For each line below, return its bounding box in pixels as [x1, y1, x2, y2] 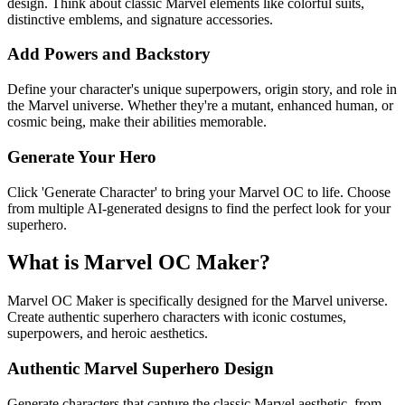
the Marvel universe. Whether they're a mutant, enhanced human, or [7, 98, 393, 114]
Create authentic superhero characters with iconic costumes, [7, 309, 346, 325]
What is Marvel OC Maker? [7, 250, 270, 275]
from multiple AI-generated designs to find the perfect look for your [7, 200, 391, 216]
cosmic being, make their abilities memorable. [7, 114, 267, 130]
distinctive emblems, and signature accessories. [7, 11, 273, 27]
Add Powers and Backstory [7, 44, 211, 64]
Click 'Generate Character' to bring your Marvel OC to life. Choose [7, 184, 391, 200]
